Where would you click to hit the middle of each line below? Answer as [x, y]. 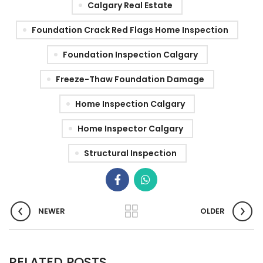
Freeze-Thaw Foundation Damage [130, 80]
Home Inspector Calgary [130, 129]
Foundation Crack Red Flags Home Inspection [130, 30]
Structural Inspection [130, 154]
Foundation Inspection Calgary [130, 55]
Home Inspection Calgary [130, 104]
